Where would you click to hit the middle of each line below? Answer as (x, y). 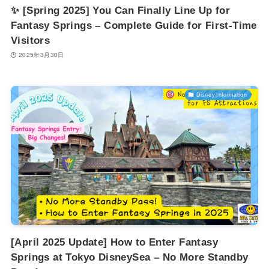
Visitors (30, 40)
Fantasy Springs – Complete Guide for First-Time (134, 25)
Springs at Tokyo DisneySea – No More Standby (129, 257)
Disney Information (222, 95)
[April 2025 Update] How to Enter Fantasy (114, 242)
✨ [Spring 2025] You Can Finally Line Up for (120, 10)
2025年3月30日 (41, 55)
